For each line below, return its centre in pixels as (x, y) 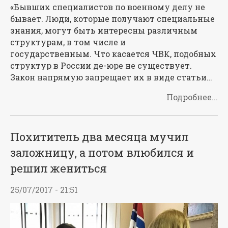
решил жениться (59, 168)
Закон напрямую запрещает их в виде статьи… (111, 77)
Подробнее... (192, 97)
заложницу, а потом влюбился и (102, 153)
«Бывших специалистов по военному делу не (108, 7)
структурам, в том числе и (68, 42)
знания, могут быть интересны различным (104, 31)
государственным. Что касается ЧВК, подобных (113, 54)
